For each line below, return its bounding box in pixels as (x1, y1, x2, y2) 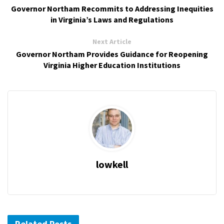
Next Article (92, 37, 131, 46)
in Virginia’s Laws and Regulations (50, 14, 173, 25)
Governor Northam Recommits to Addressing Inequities (10, 3, 213, 14)
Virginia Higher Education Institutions (43, 60, 180, 70)
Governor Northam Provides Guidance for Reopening (16, 49, 208, 59)
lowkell (96, 158, 128, 171)
